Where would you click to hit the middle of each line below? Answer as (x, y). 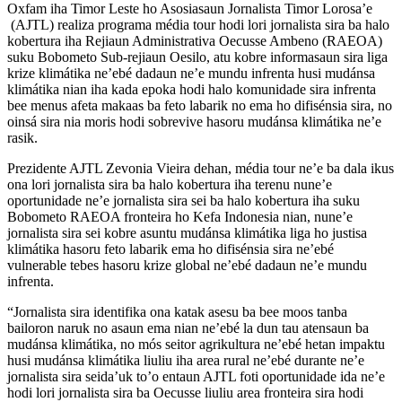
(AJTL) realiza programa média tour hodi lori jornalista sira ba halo (198, 24)
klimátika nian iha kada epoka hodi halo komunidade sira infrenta (192, 89)
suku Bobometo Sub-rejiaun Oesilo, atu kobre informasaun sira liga (197, 57)
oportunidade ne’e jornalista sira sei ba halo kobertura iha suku (184, 200)
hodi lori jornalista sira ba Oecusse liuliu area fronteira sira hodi (185, 392)
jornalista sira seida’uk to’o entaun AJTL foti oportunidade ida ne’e (196, 376)
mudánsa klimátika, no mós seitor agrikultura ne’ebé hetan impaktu (196, 344)
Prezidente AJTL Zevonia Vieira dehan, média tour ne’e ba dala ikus (201, 168)
